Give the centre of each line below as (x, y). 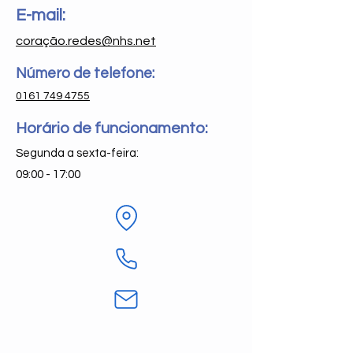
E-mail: (41, 15)
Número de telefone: (85, 73)
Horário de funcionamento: (112, 128)
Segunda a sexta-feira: (77, 153)
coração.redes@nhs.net (86, 41)
